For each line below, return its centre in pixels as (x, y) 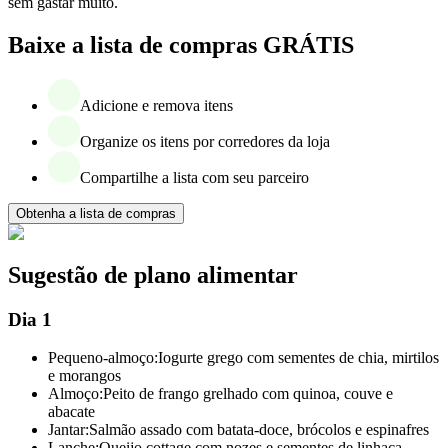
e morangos (84, 376)
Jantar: (68, 430)
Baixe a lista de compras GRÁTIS (181, 44)
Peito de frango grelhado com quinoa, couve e (248, 394)
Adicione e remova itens (156, 105)
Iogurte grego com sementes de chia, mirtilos (298, 358)
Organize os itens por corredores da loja (205, 141)
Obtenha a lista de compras (96, 213)
